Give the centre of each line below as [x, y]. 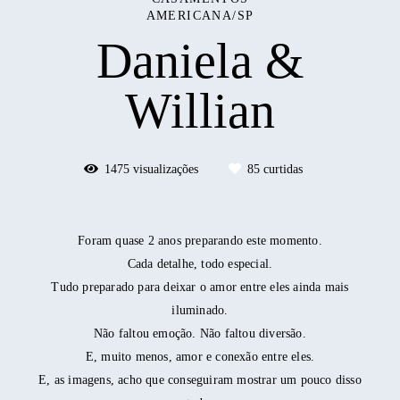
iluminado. [200, 311]
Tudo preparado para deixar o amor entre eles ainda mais [200, 287]
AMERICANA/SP [200, 16]
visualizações [166, 170]
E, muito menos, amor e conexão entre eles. [200, 357]
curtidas [281, 170]
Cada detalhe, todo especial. [200, 264]
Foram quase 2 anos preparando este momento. [200, 241]
